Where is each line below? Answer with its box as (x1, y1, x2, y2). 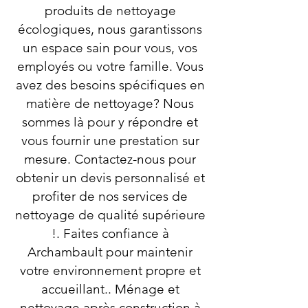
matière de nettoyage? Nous (26, 96, 194, 111)
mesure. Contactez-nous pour (24, 151, 196, 167)
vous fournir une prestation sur (21, 133, 199, 148)
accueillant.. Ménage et (41, 281, 179, 297)
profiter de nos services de (32, 188, 188, 204)
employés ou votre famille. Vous (16, 58, 203, 74)
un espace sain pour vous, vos (23, 40, 197, 56)
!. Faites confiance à (51, 225, 169, 241)
